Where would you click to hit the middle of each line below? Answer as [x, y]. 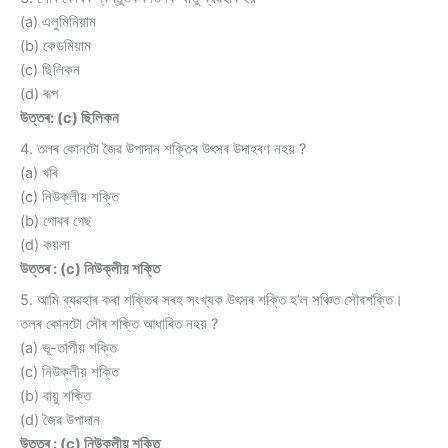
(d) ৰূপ [39, 93]
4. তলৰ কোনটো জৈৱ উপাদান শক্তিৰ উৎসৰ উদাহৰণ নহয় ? [163, 149]
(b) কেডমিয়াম [55, 45]
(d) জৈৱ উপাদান [60, 420]
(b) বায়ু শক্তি [55, 396]
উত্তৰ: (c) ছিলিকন [69, 117]
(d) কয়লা [45, 245]
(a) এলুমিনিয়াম [58, 21]
